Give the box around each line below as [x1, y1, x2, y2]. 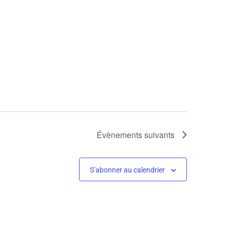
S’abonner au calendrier [90, 166, 165, 174]
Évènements [97, 129, 142, 141]
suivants [142, 129, 175, 141]
